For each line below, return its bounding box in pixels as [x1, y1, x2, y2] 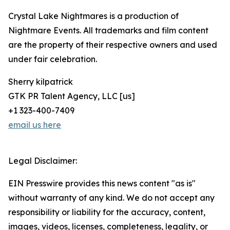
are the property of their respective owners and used [8, 40, 217, 50]
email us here [8, 120, 61, 130]
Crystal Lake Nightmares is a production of [8, 11, 179, 21]
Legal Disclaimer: [8, 156, 77, 166]
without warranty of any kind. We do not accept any [8, 193, 215, 203]
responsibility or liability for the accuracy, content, [8, 207, 205, 217]
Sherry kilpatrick [8, 76, 73, 87]
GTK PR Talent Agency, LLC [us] [8, 91, 135, 101]
